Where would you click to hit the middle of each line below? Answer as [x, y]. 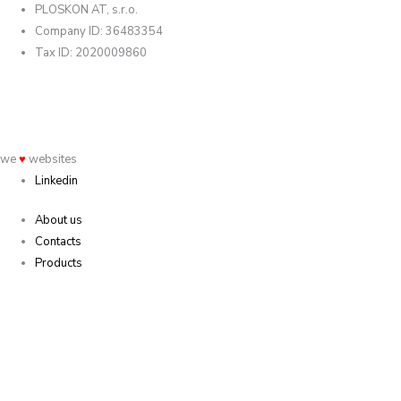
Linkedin [56, 181]
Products [59, 263]
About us [59, 220]
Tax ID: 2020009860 [91, 52]
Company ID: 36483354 [99, 31]
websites [53, 160]
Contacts [58, 241]
